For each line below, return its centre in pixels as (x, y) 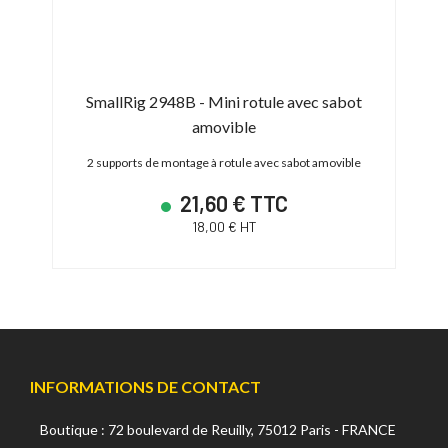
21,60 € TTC (231, 202)
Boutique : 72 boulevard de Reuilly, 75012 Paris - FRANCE (218, 429)
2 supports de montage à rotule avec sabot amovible (224, 162)
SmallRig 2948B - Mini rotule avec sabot (224, 101)
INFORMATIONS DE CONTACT (145, 386)
